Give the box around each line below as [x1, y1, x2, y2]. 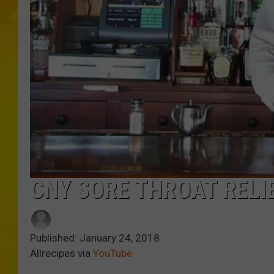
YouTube [93, 246, 132, 259]
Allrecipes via [30, 246, 93, 259]
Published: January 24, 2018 [30, 231, 160, 244]
